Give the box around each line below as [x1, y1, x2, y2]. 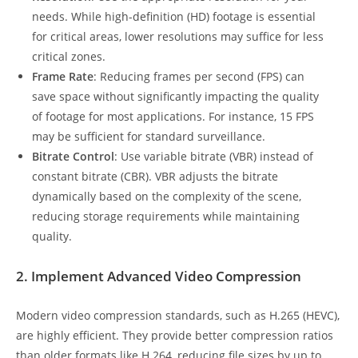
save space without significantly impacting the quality [32, 89, 319, 104]
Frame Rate [32, 69, 93, 84]
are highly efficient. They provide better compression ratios [16, 328, 333, 343]
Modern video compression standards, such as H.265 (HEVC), [16, 308, 340, 323]
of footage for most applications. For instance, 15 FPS [32, 109, 314, 124]
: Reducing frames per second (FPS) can [93, 69, 304, 84]
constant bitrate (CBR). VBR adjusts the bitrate [32, 169, 278, 184]
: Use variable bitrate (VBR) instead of [114, 149, 313, 164]
